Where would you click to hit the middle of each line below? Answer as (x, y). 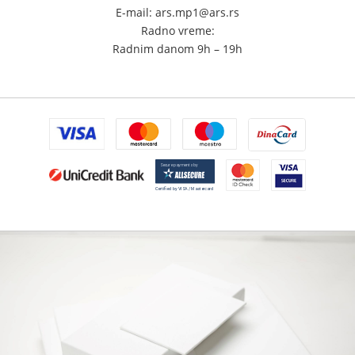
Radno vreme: (177, 31)
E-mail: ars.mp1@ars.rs (177, 13)
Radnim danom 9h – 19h (177, 49)
